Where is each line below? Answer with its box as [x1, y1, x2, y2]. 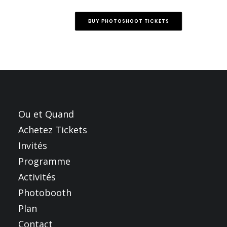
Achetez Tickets [18, 124, 87, 136]
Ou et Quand [18, 108, 74, 120]
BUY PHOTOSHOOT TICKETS [88, 17, 169, 25]
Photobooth [18, 186, 71, 199]
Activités [18, 171, 56, 183]
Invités [18, 139, 47, 152]
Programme [18, 155, 70, 167]
